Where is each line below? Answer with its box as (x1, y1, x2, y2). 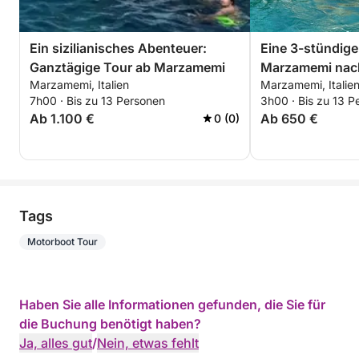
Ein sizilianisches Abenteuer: (30, 40, 207, 56)
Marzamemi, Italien (30, 78, 129, 91)
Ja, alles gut (19, 335, 92, 351)
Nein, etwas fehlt (97, 335, 199, 351)
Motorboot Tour (27, 236, 98, 248)
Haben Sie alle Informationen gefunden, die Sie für (19, 296, 325, 313)
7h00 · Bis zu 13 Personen (30, 94, 165, 107)
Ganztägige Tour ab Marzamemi (30, 59, 225, 75)
